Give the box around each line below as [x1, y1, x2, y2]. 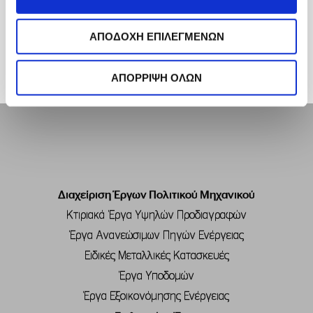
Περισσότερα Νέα [89, 5, 182, 17]
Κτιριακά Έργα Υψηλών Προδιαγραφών [66, 210, 247, 221]
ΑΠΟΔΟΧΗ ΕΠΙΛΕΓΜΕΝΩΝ [89, 30, 224, 43]
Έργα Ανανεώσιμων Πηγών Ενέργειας [69, 230, 244, 241]
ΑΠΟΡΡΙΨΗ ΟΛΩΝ [111, 71, 202, 84]
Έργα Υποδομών [119, 270, 194, 282]
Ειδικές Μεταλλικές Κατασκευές [84, 250, 229, 261]
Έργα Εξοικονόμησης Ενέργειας [84, 291, 229, 302]
